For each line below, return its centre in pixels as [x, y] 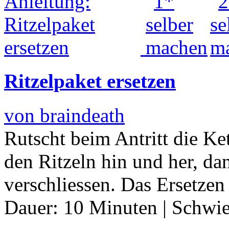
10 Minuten [110, 207]
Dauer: [34, 207]
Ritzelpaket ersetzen [90, 81]
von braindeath [64, 115]
